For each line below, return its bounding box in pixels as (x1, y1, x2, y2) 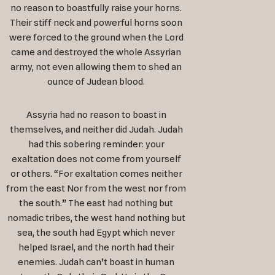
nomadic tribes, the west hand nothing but (7, 212, 185, 224)
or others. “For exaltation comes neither (10, 168, 182, 180)
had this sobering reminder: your (28, 139, 165, 150)
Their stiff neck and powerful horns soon (10, 17, 183, 29)
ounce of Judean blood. (47, 76, 145, 88)
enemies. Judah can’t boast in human (18, 257, 175, 268)
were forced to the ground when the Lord (9, 32, 184, 44)
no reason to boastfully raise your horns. (10, 2, 182, 14)
